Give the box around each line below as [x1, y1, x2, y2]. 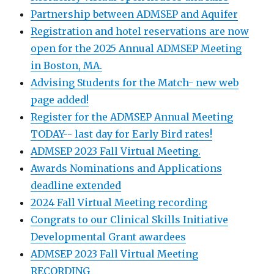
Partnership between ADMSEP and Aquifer [31, 8, 239, 20]
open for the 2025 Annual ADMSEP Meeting [31, 42, 242, 54]
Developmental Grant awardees [31, 231, 187, 243]
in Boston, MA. [31, 59, 103, 72]
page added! [31, 94, 89, 106]
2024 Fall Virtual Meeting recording [31, 196, 208, 209]
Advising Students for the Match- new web [31, 76, 239, 89]
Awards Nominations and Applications [31, 162, 223, 174]
